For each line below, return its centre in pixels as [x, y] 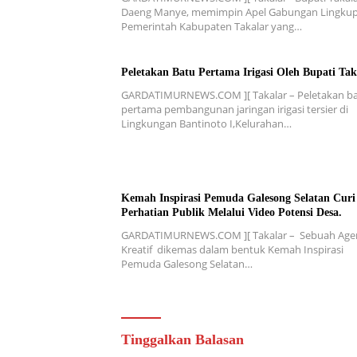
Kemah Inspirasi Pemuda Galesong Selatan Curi [238, 198]
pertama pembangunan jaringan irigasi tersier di [235, 110]
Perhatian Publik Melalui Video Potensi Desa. [231, 213]
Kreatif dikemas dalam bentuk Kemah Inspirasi [232, 250]
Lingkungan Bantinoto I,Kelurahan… [206, 124]
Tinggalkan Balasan [182, 340]
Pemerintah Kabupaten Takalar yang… [212, 27]
